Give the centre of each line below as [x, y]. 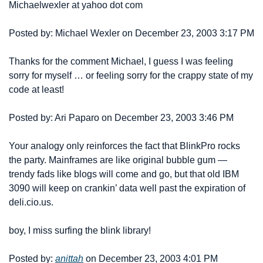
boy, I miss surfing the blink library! [80, 230]
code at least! [36, 90]
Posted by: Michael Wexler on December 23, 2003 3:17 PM [131, 33]
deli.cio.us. [31, 202]
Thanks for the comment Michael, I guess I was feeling [121, 61]
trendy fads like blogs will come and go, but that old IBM [124, 174]
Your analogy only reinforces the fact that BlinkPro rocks [124, 146]
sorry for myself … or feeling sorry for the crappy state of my [131, 75]
